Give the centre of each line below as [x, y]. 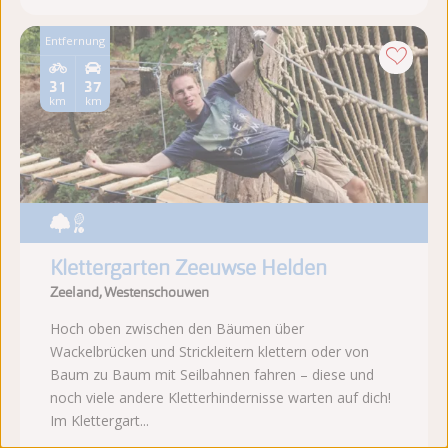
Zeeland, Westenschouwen [129, 291]
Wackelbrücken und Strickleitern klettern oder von [209, 352]
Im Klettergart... [99, 421]
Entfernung [75, 40]
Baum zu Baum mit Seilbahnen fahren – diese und [212, 375]
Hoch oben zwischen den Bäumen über [177, 329]
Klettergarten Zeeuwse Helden [188, 267]
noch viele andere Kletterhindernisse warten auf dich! [220, 398]
